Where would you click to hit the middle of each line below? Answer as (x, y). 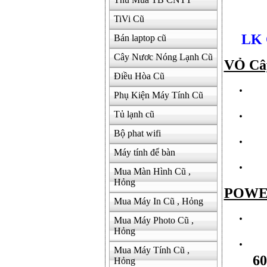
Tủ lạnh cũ (134, 114)
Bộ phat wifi (137, 133)
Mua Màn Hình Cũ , (152, 171)
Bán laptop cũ (140, 38)
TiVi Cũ (129, 19)
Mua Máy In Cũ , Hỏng (158, 201)
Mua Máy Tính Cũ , (151, 250)
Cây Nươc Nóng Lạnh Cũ (163, 57)
